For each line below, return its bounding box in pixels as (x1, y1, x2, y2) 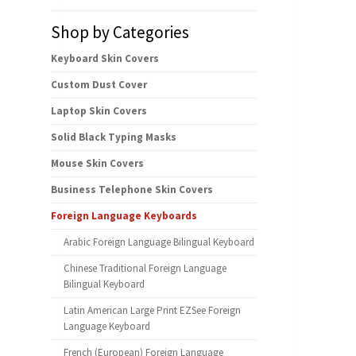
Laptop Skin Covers (51, 104, 147, 118)
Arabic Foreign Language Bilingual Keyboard (64, 235, 254, 250)
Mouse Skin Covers (51, 157, 144, 171)
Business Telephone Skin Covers (51, 183, 213, 197)
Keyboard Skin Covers (51, 52, 159, 66)
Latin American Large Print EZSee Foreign (64, 304, 241, 318)
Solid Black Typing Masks (51, 130, 176, 145)
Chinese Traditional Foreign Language (64, 261, 226, 276)
